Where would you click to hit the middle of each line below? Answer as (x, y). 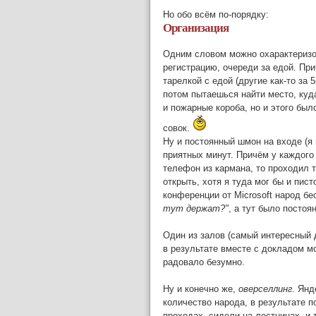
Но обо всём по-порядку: (216, 15)
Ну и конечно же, (201, 289)
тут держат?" (196, 209)
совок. (178, 128)
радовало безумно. (204, 262)
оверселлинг (265, 289)
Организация (196, 28)
